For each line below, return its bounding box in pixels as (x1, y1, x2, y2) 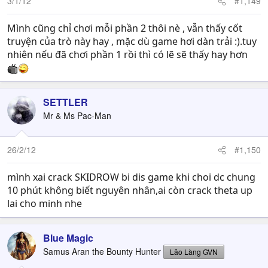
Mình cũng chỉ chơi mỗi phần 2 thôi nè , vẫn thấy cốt (7, 22, 242, 35)
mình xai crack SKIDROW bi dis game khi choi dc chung (7, 170, 255, 184)
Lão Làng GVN (170, 246, 218, 257)
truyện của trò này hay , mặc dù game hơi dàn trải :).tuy (7, 35, 257, 48)
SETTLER (43, 95, 88, 109)
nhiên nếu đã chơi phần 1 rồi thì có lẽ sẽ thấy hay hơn (7, 48, 248, 61)
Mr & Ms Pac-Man (43, 109, 111, 121)
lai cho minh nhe (7, 197, 82, 210)
